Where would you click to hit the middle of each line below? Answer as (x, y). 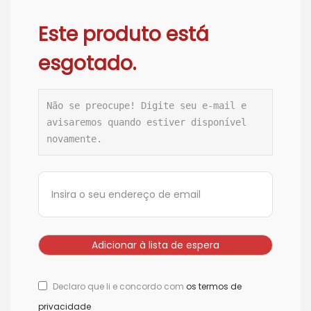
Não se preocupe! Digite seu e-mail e (147, 106)
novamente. (75, 139)
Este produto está (124, 34)
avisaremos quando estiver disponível (147, 123)
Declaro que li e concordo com (119, 286)
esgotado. (87, 63)
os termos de (214, 286)
